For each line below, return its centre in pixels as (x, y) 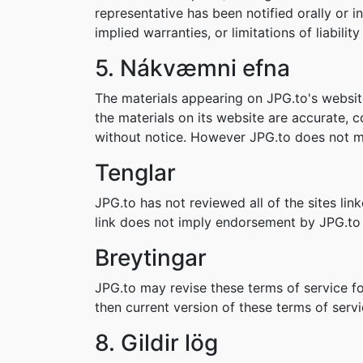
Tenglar (135, 173)
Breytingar (151, 258)
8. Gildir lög (156, 343)
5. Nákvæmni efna (192, 68)
